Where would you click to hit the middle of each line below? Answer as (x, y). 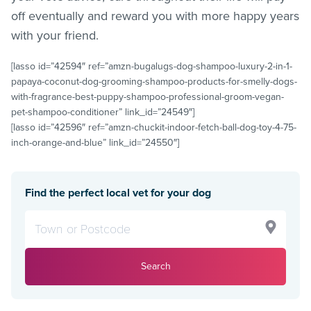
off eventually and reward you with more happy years (155, 16)
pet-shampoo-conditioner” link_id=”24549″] (103, 112)
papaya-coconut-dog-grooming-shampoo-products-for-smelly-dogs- (154, 81)
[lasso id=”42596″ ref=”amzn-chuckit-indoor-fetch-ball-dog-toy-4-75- (154, 127)
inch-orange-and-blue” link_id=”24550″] (95, 142)
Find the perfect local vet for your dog (118, 193)
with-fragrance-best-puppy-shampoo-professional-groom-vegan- (148, 96)
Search (155, 266)
